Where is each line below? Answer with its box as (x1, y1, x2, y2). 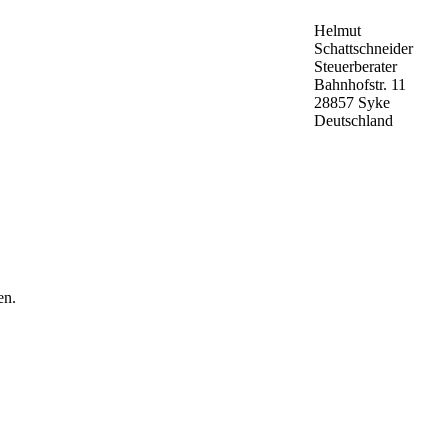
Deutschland (314, 111, 394, 129)
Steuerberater (314, 57, 398, 75)
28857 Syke (314, 93, 391, 111)
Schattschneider (314, 39, 414, 57)
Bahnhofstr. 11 (314, 75, 407, 93)
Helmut (314, 21, 362, 39)
